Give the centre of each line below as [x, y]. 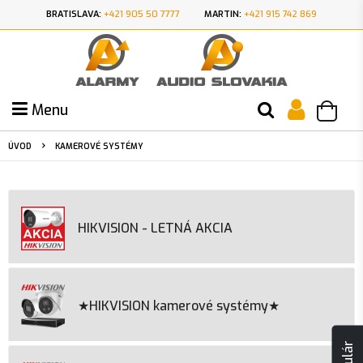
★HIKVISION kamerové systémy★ [179, 306]
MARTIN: [223, 14]
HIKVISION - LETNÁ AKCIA [155, 228]
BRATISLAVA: [74, 14]
